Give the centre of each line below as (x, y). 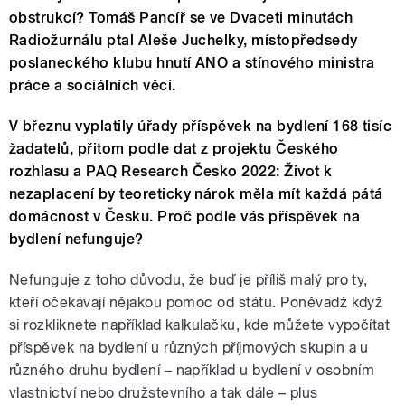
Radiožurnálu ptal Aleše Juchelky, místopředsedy (184, 40)
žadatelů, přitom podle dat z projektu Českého (174, 148)
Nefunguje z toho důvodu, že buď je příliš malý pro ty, (188, 279)
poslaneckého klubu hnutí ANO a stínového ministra (192, 62)
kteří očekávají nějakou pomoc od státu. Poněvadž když (196, 302)
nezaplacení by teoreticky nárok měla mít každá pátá (196, 193)
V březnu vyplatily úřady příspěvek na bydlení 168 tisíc (201, 126)
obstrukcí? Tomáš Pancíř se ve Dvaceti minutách (181, 17)
